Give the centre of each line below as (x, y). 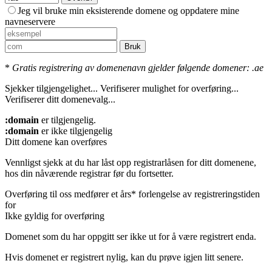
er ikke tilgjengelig (76, 131)
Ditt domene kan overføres (56, 142)
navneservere (30, 22)
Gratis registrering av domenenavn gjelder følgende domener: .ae (138, 68)
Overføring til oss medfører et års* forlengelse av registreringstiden (132, 194)
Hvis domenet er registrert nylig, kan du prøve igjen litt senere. (124, 257)
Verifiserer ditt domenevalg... (60, 100)
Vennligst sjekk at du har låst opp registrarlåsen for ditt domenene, (131, 163)
